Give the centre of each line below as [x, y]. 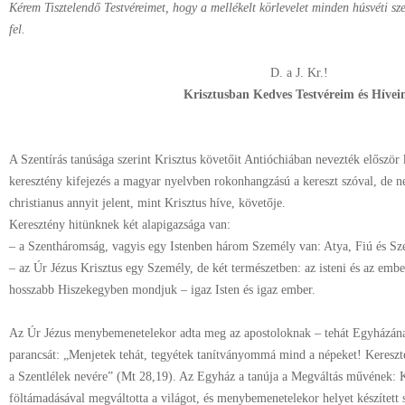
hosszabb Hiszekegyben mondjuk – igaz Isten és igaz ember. [162, 290]
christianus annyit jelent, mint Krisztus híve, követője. [149, 203]
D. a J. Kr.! [300, 73]
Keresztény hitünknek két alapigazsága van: [120, 225]
